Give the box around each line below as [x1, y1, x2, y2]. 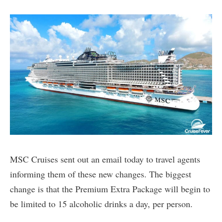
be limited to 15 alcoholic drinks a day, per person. [10, 198, 193, 210]
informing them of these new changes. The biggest [10, 168, 191, 180]
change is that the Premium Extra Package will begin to [10, 183, 210, 195]
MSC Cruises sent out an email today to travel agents [10, 153, 200, 166]
